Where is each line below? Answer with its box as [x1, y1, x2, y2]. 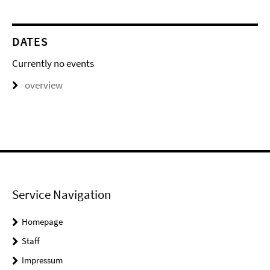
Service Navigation [12, 186, 111, 202]
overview [25, 78, 63, 92]
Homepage [22, 216, 63, 227]
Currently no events [12, 57, 94, 70]
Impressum [22, 254, 63, 266]
